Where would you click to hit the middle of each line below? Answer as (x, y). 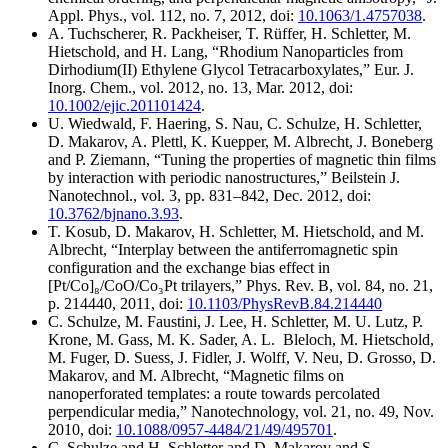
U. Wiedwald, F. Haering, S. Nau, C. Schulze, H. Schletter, (235, 123)
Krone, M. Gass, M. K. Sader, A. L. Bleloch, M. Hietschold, (241, 339)
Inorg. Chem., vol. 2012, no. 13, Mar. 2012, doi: (200, 87)
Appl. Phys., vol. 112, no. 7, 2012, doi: (173, 15)
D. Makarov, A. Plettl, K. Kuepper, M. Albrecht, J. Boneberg (240, 141)
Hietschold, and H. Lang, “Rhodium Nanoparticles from (225, 51)
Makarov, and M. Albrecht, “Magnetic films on (196, 375)
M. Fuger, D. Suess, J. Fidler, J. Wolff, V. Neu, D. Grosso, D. (242, 357)
